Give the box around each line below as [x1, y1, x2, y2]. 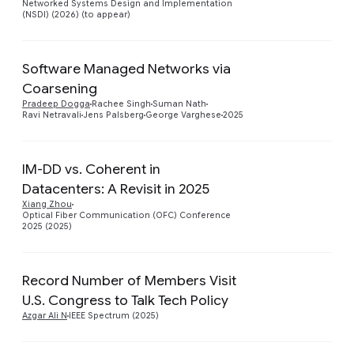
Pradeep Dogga [22, 99, 90, 109]
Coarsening [22, 80, 97, 97]
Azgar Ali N [22, 311, 67, 321]
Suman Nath [153, 99, 206, 109]
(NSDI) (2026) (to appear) [22, 9, 130, 20]
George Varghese [145, 110, 221, 120]
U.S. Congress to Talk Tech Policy [22, 292, 228, 309]
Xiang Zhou [22, 199, 72, 209]
